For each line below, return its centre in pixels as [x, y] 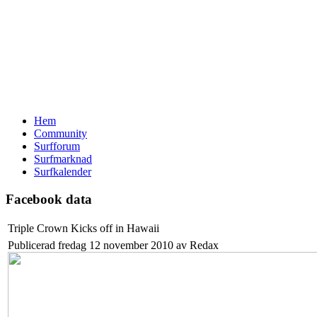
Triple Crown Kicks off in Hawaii [83, 229]
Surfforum [57, 146]
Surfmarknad [63, 159]
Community [60, 133]
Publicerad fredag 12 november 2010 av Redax [113, 246]
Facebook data [49, 199]
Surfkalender [63, 172]
